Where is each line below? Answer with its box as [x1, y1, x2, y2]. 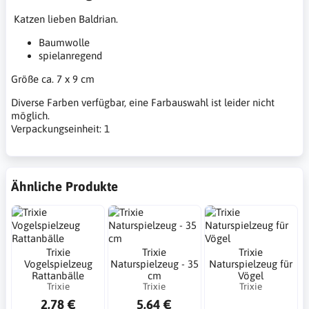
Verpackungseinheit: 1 [11, 122, 110, 134]
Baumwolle [39, 36, 90, 48]
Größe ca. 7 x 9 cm [11, 72, 94, 85]
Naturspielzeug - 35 [110, 257, 199, 270]
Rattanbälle [32, 269, 85, 281]
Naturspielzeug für [209, 257, 293, 270]
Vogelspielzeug [23, 257, 92, 270]
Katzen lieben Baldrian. [11, 12, 118, 25]
